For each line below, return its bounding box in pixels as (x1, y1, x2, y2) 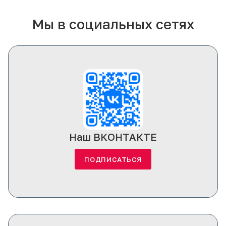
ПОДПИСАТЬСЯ (84, 155, 142, 163)
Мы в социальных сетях (32, 15, 194, 32)
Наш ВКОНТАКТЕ (69, 130, 157, 143)
